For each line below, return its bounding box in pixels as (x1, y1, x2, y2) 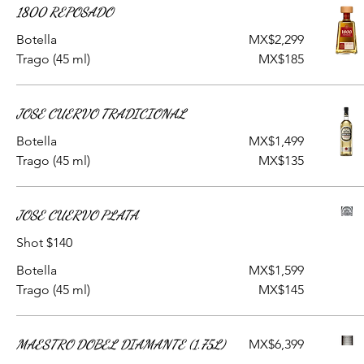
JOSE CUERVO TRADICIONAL (16, 106, 186, 121)
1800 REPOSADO (16, 4, 113, 19)
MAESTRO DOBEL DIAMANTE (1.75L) (16, 336, 225, 352)
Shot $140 (16, 235, 72, 250)
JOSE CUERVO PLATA (16, 207, 138, 223)
